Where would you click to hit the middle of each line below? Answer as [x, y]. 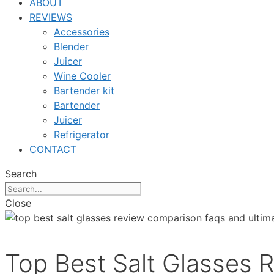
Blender [71, 46]
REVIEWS [51, 17]
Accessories [82, 32]
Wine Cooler [82, 76]
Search [21, 174]
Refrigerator [82, 135]
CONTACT [53, 149]
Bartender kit [84, 91]
